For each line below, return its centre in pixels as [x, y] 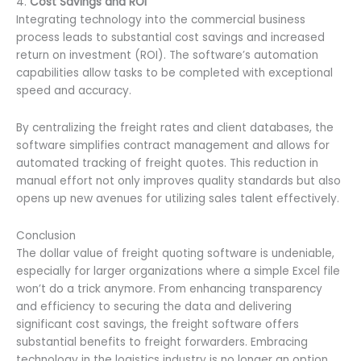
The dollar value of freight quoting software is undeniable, [175, 253]
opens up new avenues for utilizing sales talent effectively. [178, 198]
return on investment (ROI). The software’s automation [167, 56]
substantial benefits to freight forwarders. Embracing [162, 342]
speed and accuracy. [74, 91]
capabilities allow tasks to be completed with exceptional [174, 73]
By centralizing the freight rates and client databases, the [175, 127]
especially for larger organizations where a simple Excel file [178, 271]
